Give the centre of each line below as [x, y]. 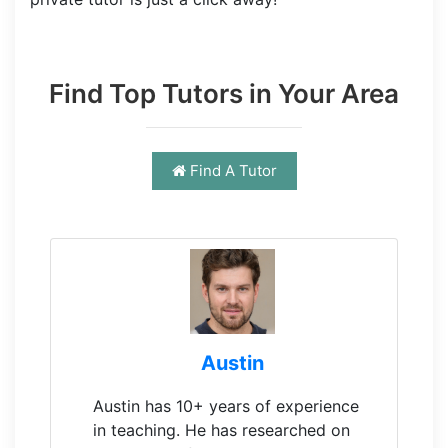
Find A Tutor [233, 171]
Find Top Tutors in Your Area [224, 93]
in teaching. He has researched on [221, 430]
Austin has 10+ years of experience [226, 406]
